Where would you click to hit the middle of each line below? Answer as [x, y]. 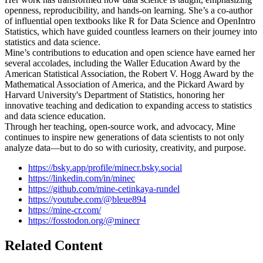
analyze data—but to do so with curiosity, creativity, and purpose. [125, 148]
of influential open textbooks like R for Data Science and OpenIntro [130, 21]
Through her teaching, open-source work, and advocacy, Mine [120, 127]
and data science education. [55, 116]
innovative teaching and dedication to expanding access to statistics [128, 106]
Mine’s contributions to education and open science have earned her [130, 53]
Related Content [54, 246]
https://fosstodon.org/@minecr [84, 221]
